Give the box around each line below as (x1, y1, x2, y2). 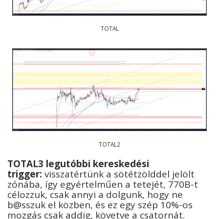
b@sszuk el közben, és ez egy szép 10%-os (7, 198, 193, 212)
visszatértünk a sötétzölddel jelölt (42, 168, 195, 181)
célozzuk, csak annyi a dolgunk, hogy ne (7, 188, 183, 201)
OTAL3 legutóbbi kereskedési (13, 157, 149, 171)
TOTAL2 (99, 140, 120, 148)
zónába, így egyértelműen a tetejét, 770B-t (7, 178, 198, 191)
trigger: (7, 168, 42, 181)
